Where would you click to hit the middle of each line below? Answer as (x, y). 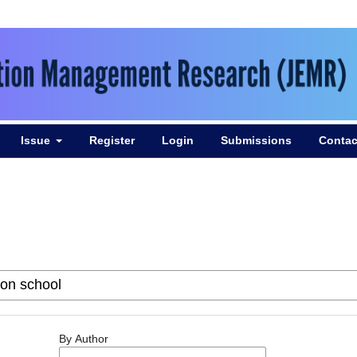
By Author (84, 338)
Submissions (256, 140)
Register (112, 140)
